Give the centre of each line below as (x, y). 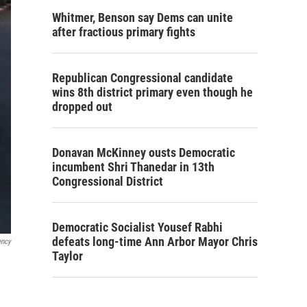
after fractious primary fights (124, 32)
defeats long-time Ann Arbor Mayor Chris (155, 242)
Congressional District (108, 182)
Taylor (67, 256)
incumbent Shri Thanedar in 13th (133, 167)
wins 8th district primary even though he (152, 93)
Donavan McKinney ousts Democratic (144, 153)
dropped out (82, 107)
